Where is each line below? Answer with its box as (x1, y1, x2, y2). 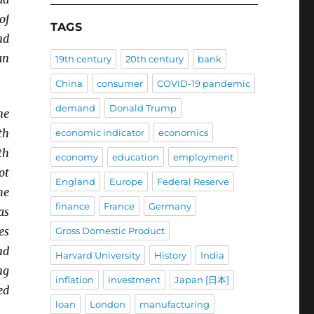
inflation (55, 274, 94, 286)
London (89, 299, 125, 310)
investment (107, 274, 161, 286)
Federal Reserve (156, 176, 229, 188)
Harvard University (55, 250, 140, 261)
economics (158, 127, 208, 139)
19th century (55, 53, 111, 65)
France (103, 200, 135, 212)
